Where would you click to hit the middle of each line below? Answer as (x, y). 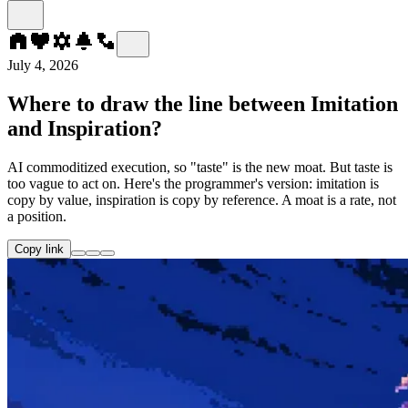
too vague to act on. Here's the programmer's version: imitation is (193, 183)
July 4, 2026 (43, 65)
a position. (37, 216)
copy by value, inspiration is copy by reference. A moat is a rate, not (202, 199)
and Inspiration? (85, 128)
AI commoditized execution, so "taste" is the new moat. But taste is (200, 167)
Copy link (39, 249)
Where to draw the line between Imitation (203, 103)
